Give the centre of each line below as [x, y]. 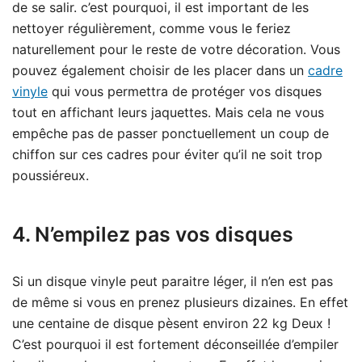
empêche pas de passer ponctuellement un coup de [170, 134]
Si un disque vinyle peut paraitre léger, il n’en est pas [173, 282]
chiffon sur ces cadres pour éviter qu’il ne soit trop [167, 155]
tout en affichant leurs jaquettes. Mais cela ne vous [168, 113]
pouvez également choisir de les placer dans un [160, 71]
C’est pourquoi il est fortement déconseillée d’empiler [175, 345]
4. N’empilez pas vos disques [153, 235]
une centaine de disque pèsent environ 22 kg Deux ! [171, 324]
